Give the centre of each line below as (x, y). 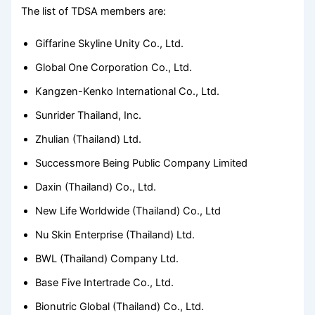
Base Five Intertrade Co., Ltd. (105, 282)
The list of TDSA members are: (94, 11)
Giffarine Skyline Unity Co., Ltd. (110, 43)
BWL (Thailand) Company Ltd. (107, 258)
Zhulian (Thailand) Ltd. (89, 139)
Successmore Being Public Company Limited (142, 163)
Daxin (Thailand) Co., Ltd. (96, 187)
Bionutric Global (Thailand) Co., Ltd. (120, 306)
